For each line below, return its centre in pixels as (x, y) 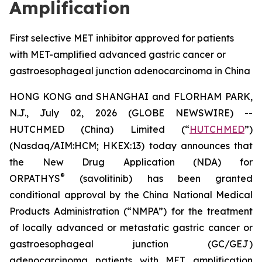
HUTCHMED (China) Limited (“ (99, 129)
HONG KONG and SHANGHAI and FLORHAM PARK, (131, 96)
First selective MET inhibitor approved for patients (122, 38)
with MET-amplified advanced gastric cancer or (118, 54)
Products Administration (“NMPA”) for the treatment (131, 211)
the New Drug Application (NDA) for (131, 162)
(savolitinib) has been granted (159, 178)
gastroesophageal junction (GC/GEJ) (131, 244)
